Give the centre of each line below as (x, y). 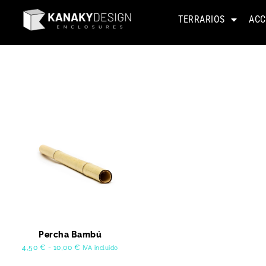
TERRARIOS (202, 19)
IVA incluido (100, 248)
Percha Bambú (70, 235)
